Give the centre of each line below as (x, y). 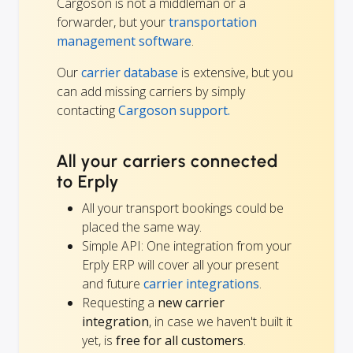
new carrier (191, 303)
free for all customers (180, 341)
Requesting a (120, 303)
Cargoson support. (174, 111)
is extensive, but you (236, 73)
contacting (87, 111)
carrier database (130, 73)
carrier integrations (201, 284)
